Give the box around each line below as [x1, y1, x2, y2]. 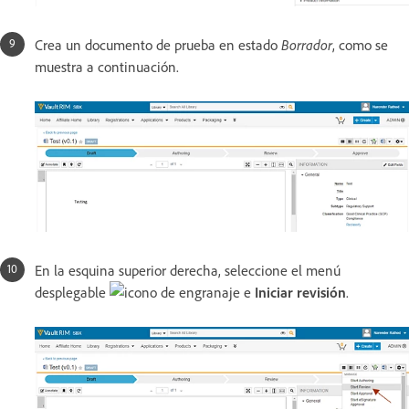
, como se [332, 36, 388, 55]
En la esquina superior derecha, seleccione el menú [35, 260, 341, 279]
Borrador [281, 36, 332, 55]
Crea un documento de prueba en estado [35, 36, 281, 55]
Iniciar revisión [255, 282, 346, 301]
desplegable [35, 282, 110, 301]
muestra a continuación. [35, 58, 179, 77]
